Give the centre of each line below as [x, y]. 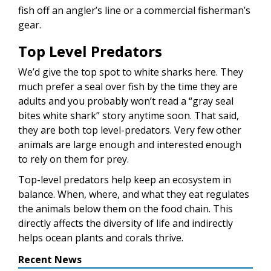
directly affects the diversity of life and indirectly [126, 224]
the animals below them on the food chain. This [126, 209]
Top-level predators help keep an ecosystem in [125, 180]
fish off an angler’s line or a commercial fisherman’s [134, 11]
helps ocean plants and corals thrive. [101, 238]
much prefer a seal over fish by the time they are [128, 87]
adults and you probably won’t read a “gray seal [126, 101]
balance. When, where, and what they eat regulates [134, 194]
